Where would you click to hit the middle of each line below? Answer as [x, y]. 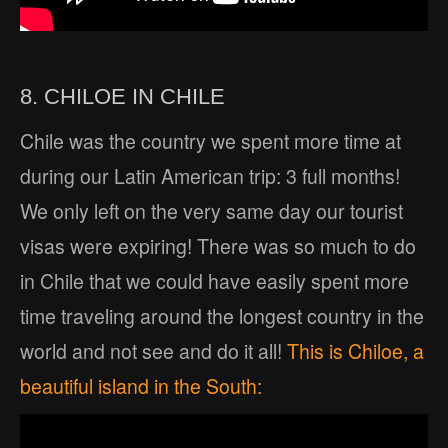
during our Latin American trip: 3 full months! [210, 176]
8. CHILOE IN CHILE [122, 97]
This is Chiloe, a [355, 351]
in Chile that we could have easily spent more [214, 281]
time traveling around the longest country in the [222, 316]
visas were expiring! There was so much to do [218, 246]
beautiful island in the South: [141, 386]
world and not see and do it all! [153, 351]
